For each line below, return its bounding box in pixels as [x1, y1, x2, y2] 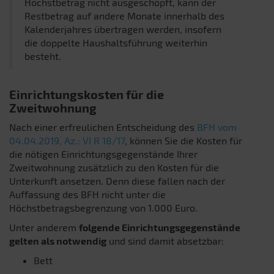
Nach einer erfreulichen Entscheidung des [9, 120, 197, 133]
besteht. [24, 50, 61, 62]
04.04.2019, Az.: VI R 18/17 [9, 134, 125, 146]
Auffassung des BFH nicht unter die [9, 188, 166, 200]
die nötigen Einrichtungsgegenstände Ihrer [9, 147, 198, 160]
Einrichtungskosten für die [9, 86, 164, 102]
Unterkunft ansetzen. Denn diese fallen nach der [9, 174, 225, 187]
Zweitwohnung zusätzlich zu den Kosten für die [9, 161, 219, 173]
